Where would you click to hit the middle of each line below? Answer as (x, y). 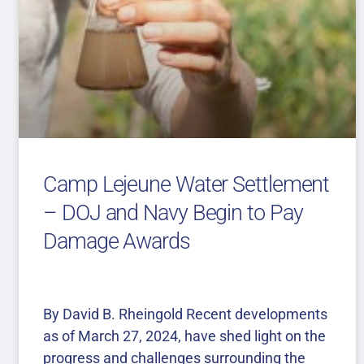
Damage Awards (117, 241)
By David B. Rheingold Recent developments (186, 314)
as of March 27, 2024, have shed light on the (185, 336)
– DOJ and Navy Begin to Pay (173, 212)
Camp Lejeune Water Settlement (186, 184)
